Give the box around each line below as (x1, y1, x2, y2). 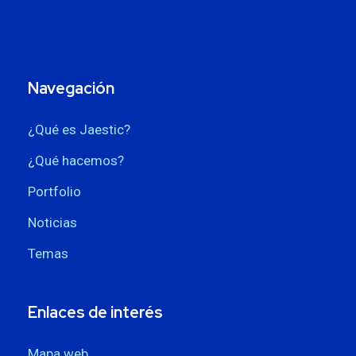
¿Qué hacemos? (28, 152, 124, 168)
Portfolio (28, 183, 81, 199)
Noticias (28, 214, 77, 230)
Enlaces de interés (28, 301, 163, 323)
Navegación (28, 77, 114, 99)
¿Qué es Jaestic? (28, 121, 130, 137)
